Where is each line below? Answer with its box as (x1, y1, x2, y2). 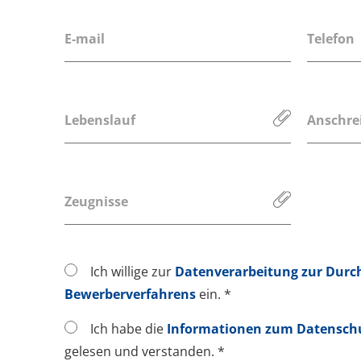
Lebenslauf (64, 111, 135, 130)
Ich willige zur (87, 263, 175, 281)
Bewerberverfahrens (64, 285, 199, 304)
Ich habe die (87, 320, 167, 338)
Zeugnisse (64, 193, 128, 211)
